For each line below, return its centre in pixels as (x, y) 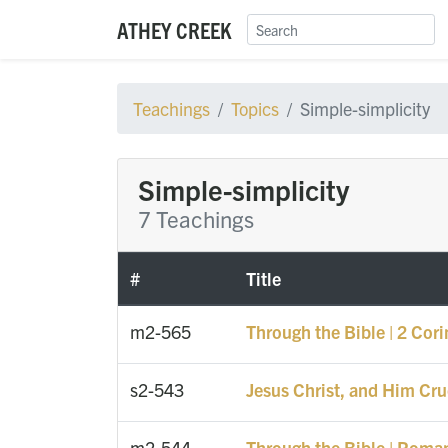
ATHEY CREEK (174, 29)
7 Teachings (196, 218)
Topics (255, 108)
